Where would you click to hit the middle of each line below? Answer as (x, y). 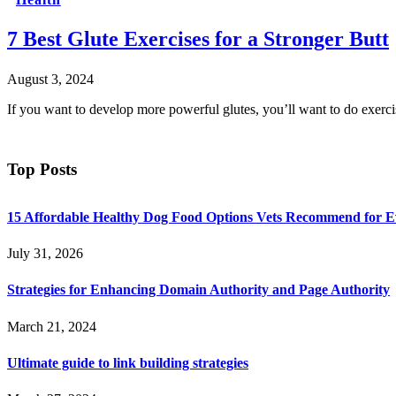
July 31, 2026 (45, 254)
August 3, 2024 (50, 80)
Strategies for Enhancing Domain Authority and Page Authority (198, 290)
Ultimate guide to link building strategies (128, 362)
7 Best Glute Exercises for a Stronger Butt (198, 39)
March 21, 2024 (52, 326)
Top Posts (42, 170)
